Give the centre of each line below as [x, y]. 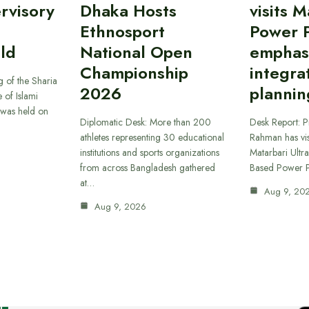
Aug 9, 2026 [119, 206]
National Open [136, 52]
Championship [134, 72]
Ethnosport [122, 31]
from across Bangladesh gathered [147, 167]
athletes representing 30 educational [152, 137]
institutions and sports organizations [149, 152]
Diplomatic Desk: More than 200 [145, 122]
